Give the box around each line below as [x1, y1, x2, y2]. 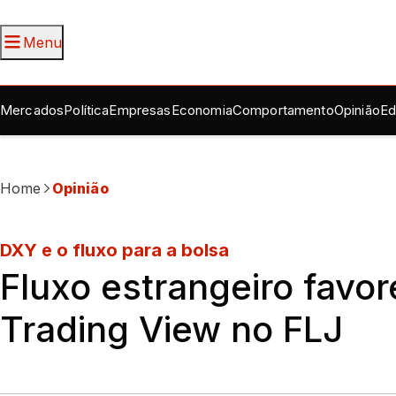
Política [64, 102, 110, 118]
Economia [171, 102, 232, 118]
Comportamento [232, 102, 334, 118]
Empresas [109, 102, 171, 118]
